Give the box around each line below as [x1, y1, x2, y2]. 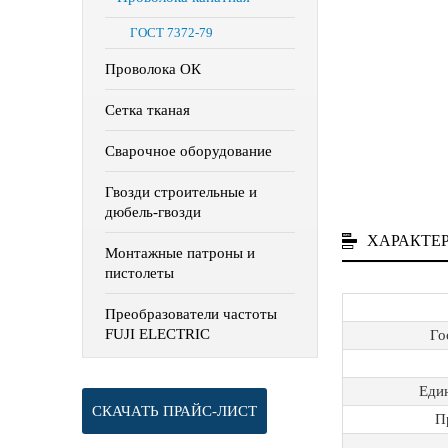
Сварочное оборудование [105, 143, 272, 159]
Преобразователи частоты [105, 306, 277, 322]
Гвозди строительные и [105, 184, 257, 200]
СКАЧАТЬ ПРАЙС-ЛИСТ [92, 403, 257, 419]
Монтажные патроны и [105, 245, 255, 261]
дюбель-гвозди [105, 204, 201, 220]
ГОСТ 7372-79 [130, 25, 213, 40]
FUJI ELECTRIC [105, 326, 210, 342]
